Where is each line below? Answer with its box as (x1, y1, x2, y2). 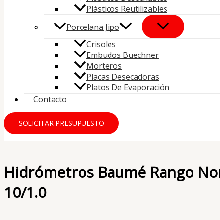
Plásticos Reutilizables (86, 3, 167, 15)
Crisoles (86, 39, 116, 50)
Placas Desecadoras (86, 71, 159, 82)
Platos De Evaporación (86, 82, 169, 93)
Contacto (33, 94, 67, 105)
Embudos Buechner (86, 50, 159, 61)
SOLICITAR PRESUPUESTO (19, 118, 104, 128)
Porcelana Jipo (66, 22, 119, 33)
